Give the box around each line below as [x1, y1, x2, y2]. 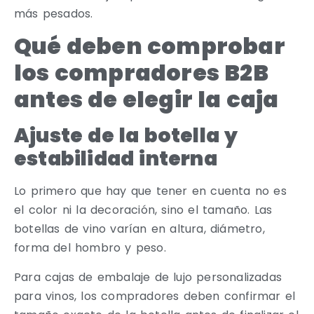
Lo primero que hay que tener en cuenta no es [14, 183, 287, 200]
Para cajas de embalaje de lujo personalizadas [14, 268, 282, 285]
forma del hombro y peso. [14, 240, 166, 257]
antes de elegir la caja [14, 83, 279, 116]
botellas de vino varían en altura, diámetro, [14, 221, 265, 238]
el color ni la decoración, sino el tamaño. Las [14, 202, 273, 219]
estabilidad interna [14, 145, 217, 173]
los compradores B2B [14, 57, 268, 89]
